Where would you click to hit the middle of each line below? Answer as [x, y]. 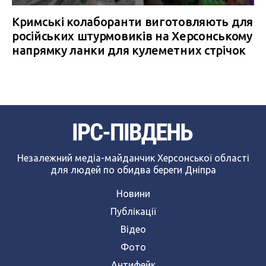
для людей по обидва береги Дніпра [133, 170]
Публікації [133, 212]
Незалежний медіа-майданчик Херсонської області [133, 158]
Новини [133, 194]
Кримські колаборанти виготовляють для [132, 22]
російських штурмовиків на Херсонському [132, 36]
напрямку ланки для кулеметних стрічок [129, 50]
